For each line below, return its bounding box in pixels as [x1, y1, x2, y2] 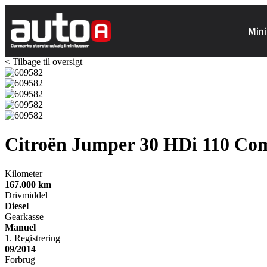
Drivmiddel [5, 190, 48, 200]
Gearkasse [5, 211, 44, 222]
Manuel [5, 222, 36, 232]
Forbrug [5, 254, 35, 265]
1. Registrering [5, 232, 60, 243]
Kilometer [5, 168, 42, 179]
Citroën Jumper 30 [5, 133, 163, 156]
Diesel [5, 200, 29, 211]
